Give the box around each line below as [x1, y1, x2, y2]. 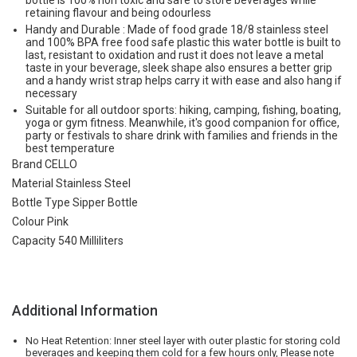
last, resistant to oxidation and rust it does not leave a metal [25, 49, 324, 61]
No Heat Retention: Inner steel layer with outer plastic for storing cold [25, 335, 340, 347]
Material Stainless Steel [12, 177, 131, 190]
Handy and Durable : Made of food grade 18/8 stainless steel [25, 23, 328, 36]
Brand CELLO [12, 158, 77, 171]
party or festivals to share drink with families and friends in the [25, 129, 338, 142]
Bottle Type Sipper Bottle [12, 196, 138, 209]
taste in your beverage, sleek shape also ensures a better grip [25, 61, 332, 74]
